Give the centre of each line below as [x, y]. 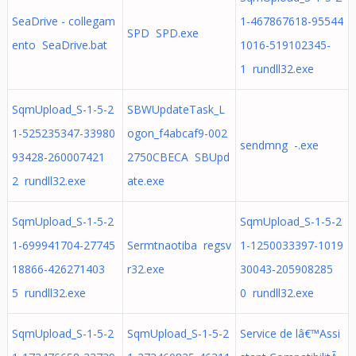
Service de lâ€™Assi [290, 333]
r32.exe [145, 269]
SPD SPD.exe [163, 33]
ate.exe [145, 181]
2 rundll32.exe [48, 181]
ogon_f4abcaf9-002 [177, 133]
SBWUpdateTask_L [176, 109]
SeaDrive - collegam [63, 21]
